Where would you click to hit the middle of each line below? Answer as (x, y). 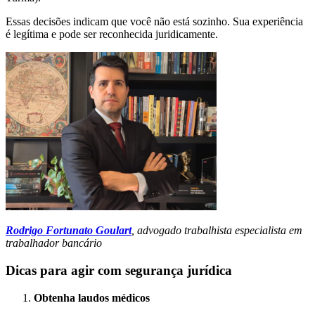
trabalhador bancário (54, 243)
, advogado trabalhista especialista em (217, 231)
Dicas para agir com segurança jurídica (119, 270)
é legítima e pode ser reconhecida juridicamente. (112, 34)
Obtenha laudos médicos (92, 297)
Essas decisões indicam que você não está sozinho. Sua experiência (154, 22)
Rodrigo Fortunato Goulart (69, 231)
